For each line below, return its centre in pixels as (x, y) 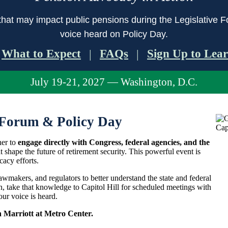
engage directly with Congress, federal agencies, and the (114, 142)
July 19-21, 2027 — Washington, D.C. (114, 82)
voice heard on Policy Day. (114, 34)
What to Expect (41, 54)
